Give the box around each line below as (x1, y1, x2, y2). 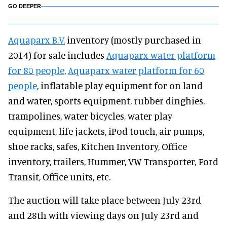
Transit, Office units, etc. (8, 170, 110, 182)
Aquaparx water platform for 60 (68, 64, 204, 76)
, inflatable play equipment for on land (37, 79, 203, 91)
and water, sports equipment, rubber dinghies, (8, 94, 205, 106)
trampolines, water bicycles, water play (8, 109, 172, 122)
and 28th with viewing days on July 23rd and (8, 209, 199, 221)
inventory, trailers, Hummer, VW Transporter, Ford (8, 155, 218, 167)
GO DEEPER (8, 3, 41, 9)
